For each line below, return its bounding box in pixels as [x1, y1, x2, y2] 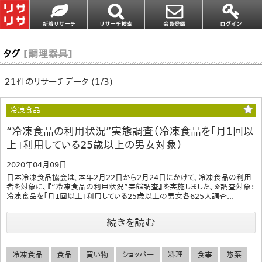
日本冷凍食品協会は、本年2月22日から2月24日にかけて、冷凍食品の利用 [6, 173, 251, 182]
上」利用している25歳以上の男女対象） [6, 138, 182, 151]
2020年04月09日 [6, 160, 67, 169]
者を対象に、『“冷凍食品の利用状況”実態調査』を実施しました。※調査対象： [6, 182, 255, 191]
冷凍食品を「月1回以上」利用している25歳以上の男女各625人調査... [6, 191, 234, 201]
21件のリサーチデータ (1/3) [4, 76, 113, 87]
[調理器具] [23, 47, 73, 60]
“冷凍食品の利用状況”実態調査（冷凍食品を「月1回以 [6, 125, 254, 137]
